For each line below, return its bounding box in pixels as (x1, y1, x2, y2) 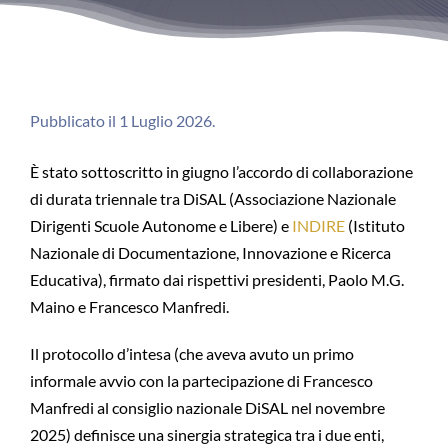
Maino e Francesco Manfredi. (29, 297, 229, 316)
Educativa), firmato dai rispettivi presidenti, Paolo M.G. (29, 270, 404, 289)
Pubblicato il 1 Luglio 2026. (29, 110, 215, 130)
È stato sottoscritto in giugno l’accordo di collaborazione (29, 162, 413, 181)
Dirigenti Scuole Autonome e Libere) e (29, 216, 292, 235)
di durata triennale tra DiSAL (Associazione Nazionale (29, 189, 396, 208)
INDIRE (291, 216, 345, 235)
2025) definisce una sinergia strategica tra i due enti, (29, 425, 384, 444)
